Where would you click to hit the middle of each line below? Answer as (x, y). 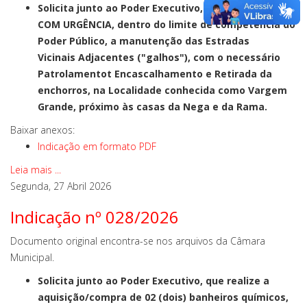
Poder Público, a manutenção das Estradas (144, 41)
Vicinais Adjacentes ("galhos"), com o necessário (159, 57)
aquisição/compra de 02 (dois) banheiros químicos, (163, 297)
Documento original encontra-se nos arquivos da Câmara (138, 241)
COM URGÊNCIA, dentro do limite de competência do (167, 24)
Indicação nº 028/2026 (95, 217)
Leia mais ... (36, 170)
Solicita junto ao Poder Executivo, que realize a (153, 281)
